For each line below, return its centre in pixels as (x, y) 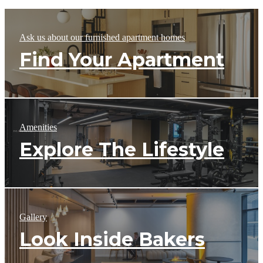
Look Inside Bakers (112, 239)
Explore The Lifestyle (122, 149)
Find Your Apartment (122, 59)
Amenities (38, 127)
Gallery (33, 217)
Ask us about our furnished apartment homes (102, 37)
